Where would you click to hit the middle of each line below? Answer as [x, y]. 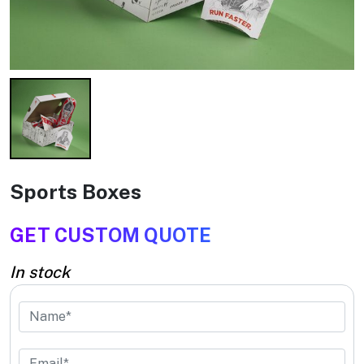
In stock [40, 272]
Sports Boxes [76, 191]
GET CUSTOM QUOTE [110, 235]
